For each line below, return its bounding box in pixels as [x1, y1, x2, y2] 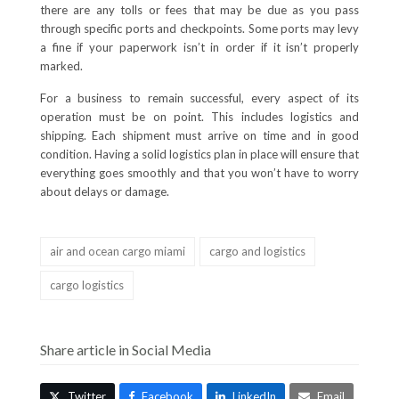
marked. [39, 59, 83, 74]
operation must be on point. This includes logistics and [39, 110, 360, 125]
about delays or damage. [39, 184, 169, 199]
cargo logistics [49, 278, 124, 293]
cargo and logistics [208, 244, 305, 259]
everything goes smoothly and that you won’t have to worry [39, 166, 360, 181]
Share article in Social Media [39, 341, 211, 359]
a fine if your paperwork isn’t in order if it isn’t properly [39, 40, 360, 55]
